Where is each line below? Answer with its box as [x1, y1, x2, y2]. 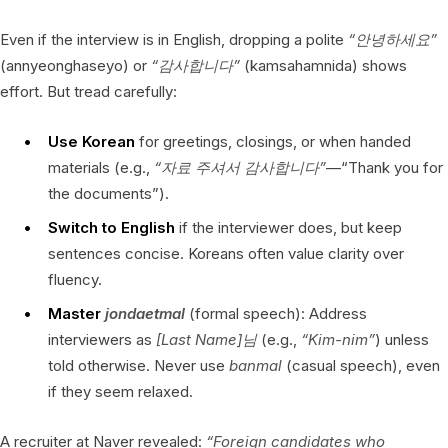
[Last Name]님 [156, 329, 257, 349]
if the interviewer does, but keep [175, 217, 402, 237]
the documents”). [48, 183, 169, 203]
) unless [375, 329, 429, 349]
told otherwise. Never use [48, 355, 229, 375]
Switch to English [48, 217, 175, 237]
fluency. [48, 269, 102, 289]
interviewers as [48, 329, 156, 349]
